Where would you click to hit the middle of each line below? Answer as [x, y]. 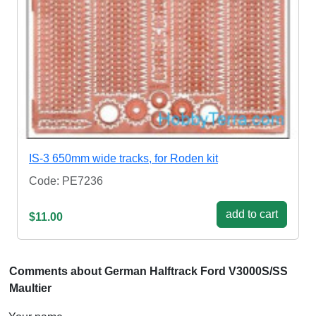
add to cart [252, 214]
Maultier [30, 288]
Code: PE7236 [66, 181]
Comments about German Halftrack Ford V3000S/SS [148, 272]
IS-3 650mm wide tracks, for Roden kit [123, 159]
